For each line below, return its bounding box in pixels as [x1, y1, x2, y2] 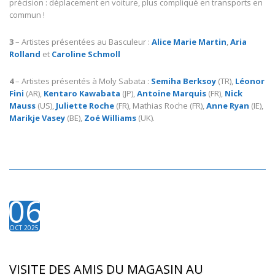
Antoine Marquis [137, 88, 206, 99]
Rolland [9, 48, 41, 60]
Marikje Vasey [9, 112, 65, 124]
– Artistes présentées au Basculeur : [14, 36, 152, 48]
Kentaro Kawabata [44, 88, 120, 99]
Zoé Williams [84, 112, 136, 124]
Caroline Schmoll [52, 48, 120, 60]
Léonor [235, 76, 265, 87]
